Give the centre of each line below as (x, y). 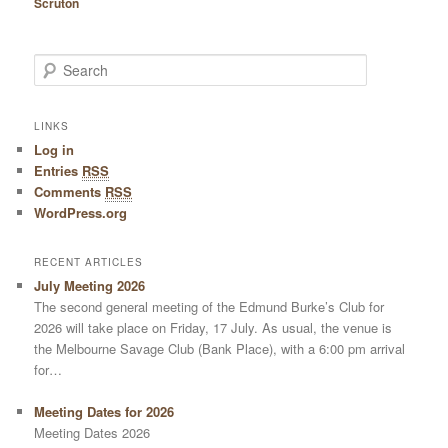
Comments (70, 191)
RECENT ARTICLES (89, 261)
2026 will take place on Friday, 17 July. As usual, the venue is (213, 327)
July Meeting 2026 (90, 285)
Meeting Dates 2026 (92, 433)
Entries (58, 170)
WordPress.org (81, 212)
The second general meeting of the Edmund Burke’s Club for (209, 306)
